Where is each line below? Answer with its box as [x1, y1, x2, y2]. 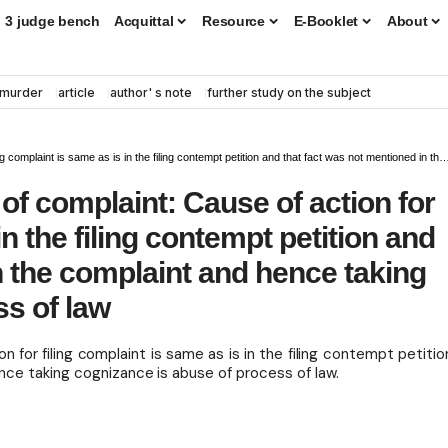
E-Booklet [293, 12, 359, 29]
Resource [202, 12, 265, 29]
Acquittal [113, 12, 174, 29]
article [58, 84, 95, 100]
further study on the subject [207, 84, 371, 100]
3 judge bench [5, 12, 100, 29]
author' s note [110, 84, 192, 100]
